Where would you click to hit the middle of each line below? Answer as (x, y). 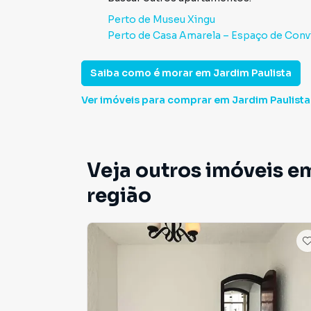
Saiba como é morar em (152, 73)
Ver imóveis (110, 100)
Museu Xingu (184, 19)
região (119, 195)
